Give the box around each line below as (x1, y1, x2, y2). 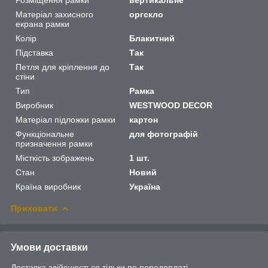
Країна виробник (16, 181, 81, 191)
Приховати (11, 203, 57, 213)
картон (129, 114, 159, 124)
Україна (129, 181, 161, 191)
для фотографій (129, 129, 199, 139)
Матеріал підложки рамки (16, 114, 115, 124)
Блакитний (129, 33, 175, 43)
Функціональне (16, 129, 74, 139)
